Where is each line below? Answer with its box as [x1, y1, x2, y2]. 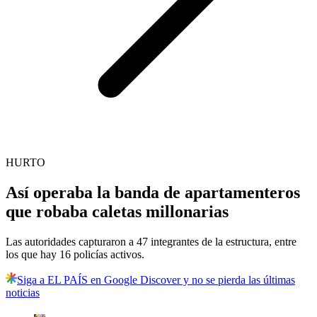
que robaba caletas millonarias [6, 202, 229, 221]
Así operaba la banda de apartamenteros [6, 183, 300, 202]
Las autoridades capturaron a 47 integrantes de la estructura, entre [6, 236, 296, 248]
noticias [6, 287, 40, 299]
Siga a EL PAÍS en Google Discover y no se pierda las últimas [17, 274, 295, 287]
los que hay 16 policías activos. [6, 248, 144, 261]
